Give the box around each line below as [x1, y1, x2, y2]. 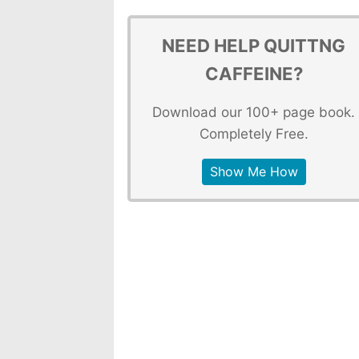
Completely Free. [199, 126, 309, 142]
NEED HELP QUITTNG [162, 35, 346, 56]
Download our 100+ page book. [152, 104, 356, 120]
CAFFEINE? [204, 63, 303, 84]
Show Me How [209, 163, 298, 179]
